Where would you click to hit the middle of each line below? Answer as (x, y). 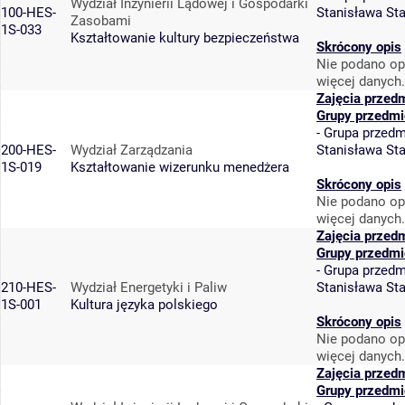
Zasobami (101, 21)
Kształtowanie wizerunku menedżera (180, 168)
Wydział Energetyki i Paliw (149, 288)
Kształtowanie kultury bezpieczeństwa (185, 38)
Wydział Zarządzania (132, 151)
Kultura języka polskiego (144, 305)
